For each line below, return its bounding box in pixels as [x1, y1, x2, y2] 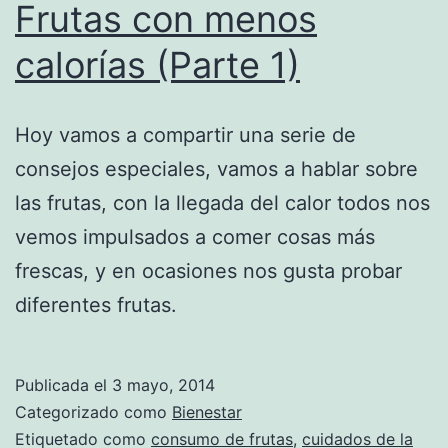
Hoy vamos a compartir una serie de [15, 122, 356, 147]
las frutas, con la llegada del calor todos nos [15, 190, 430, 215]
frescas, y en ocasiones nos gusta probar [15, 258, 402, 283]
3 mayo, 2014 [112, 374, 215, 395]
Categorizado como [15, 401, 172, 422]
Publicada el [15, 374, 112, 395]
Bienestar [172, 401, 242, 422]
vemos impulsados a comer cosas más [15, 224, 375, 249]
